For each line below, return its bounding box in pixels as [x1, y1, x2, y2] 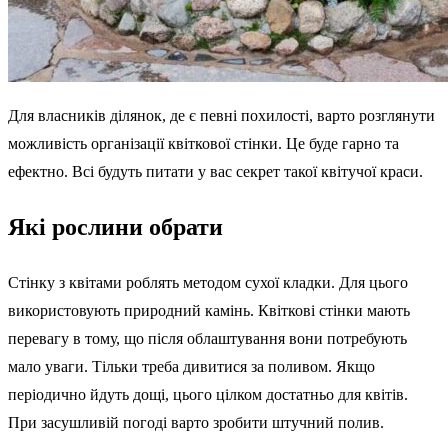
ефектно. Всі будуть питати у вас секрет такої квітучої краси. [8, 163, 423, 181]
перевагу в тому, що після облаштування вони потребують [8, 330, 407, 348]
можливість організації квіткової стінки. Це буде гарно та [8, 135, 399, 153]
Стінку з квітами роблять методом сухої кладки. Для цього [8, 274, 408, 292]
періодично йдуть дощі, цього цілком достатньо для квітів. [8, 386, 408, 404]
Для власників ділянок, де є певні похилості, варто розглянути [8, 107, 435, 125]
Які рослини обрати [8, 214, 223, 241]
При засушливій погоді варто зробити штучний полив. [8, 414, 384, 432]
